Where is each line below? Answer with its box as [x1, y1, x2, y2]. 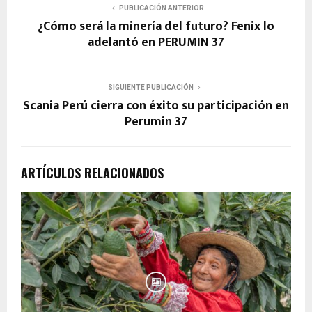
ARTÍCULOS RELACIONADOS [21, 163, 164, 182]
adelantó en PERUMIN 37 [88, 31, 224, 53]
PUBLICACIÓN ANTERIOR [119, 3, 204, 12]
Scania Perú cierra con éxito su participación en [23, 95, 289, 116]
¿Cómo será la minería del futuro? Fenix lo [38, 15, 274, 37]
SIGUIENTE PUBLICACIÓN [107, 83, 194, 91]
